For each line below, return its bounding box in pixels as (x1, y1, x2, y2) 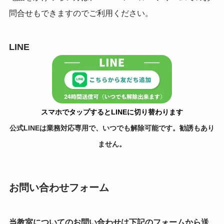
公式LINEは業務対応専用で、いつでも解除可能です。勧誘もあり (9, 123, 214, 132)
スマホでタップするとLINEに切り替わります (41, 107, 183, 116)
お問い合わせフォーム (8, 182, 109, 193)
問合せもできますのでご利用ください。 (8, 9, 153, 18)
